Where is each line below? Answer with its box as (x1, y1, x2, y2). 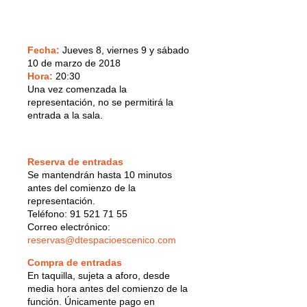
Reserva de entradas (27, 156, 123, 167)
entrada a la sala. (27, 109, 103, 121)
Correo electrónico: (27, 221, 110, 232)
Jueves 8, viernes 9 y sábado (62, 44, 189, 56)
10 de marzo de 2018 (27, 57, 121, 69)
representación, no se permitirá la (27, 96, 173, 108)
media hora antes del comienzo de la (27, 282, 188, 294)
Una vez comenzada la (27, 83, 127, 95)
